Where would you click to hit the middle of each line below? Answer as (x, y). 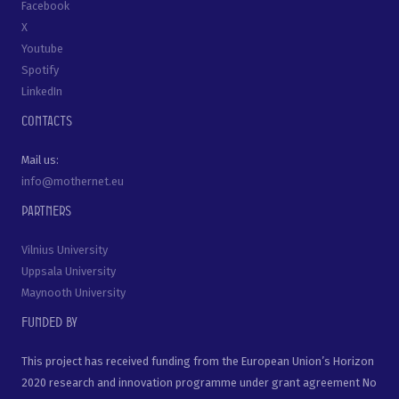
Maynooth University (73, 293)
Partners (46, 210)
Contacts (47, 120)
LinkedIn (42, 91)
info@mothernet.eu (73, 181)
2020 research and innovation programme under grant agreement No (199, 383)
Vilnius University (65, 250)
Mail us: (40, 159)
